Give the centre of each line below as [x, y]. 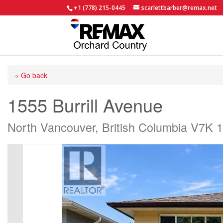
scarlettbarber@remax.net [179, 8]
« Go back [31, 75]
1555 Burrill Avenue [85, 105]
